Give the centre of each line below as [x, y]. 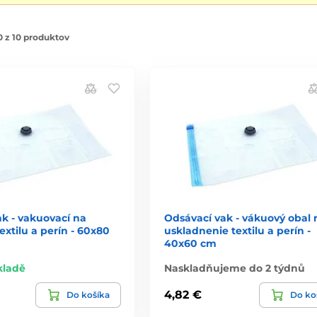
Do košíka [88, 294]
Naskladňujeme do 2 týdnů [234, 268]
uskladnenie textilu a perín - [237, 230]
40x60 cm [190, 243]
